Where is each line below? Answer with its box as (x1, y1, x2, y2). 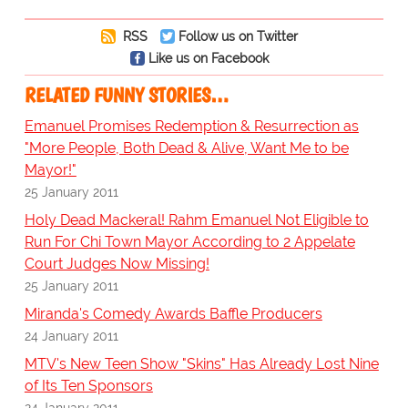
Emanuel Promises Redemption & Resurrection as (24, 117, 359, 136)
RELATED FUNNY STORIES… (24, 83, 229, 108)
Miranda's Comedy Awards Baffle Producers (24, 305, 322, 323)
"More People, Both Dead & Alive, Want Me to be (24, 139, 349, 158)
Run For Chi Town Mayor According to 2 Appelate (24, 233, 355, 251)
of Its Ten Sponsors (24, 377, 153, 395)
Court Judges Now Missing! (24, 255, 209, 273)
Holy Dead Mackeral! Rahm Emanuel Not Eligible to (24, 211, 369, 229)
